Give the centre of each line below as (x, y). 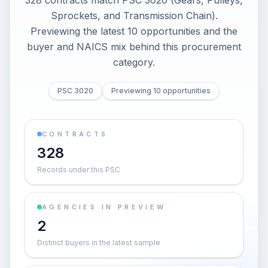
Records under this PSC (79, 170)
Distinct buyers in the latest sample (99, 243)
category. (134, 62)
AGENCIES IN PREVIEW (104, 207)
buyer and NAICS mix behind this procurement (134, 47)
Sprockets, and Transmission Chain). (134, 16)
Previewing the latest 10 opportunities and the (134, 31)
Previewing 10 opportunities (161, 91)
